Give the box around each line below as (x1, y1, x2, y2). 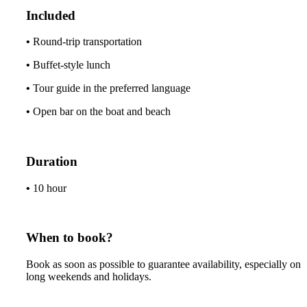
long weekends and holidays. (26, 271, 151, 283)
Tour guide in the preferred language (33, 82, 191, 95)
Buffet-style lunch (33, 59, 110, 71)
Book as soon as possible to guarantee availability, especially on (26, 258, 301, 271)
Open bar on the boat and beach (33, 106, 171, 118)
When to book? (26, 230, 113, 245)
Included (26, 8, 75, 23)
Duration (26, 153, 77, 169)
